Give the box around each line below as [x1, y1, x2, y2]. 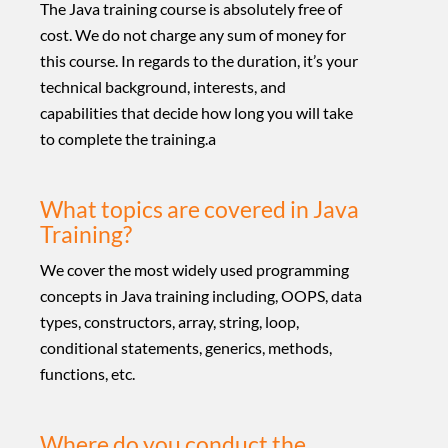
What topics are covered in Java [40, 195, 359, 223]
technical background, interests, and [40, 77, 286, 96]
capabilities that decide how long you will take [40, 103, 353, 122]
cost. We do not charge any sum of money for [40, 25, 346, 44]
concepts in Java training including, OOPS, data [40, 286, 362, 305]
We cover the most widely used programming [40, 260, 349, 279]
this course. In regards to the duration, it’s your [40, 51, 358, 70]
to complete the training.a [40, 129, 216, 148]
